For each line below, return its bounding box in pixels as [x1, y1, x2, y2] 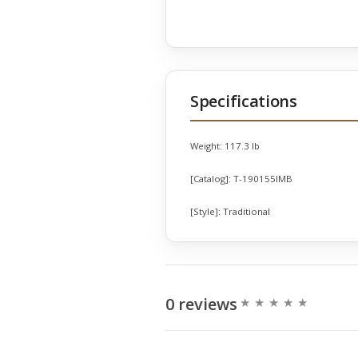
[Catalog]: [190, 173, 231, 185]
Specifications [190, 90, 297, 112]
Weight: [190, 140, 222, 152]
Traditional [223, 205, 270, 217]
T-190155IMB [233, 173, 292, 185]
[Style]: [190, 205, 221, 217]
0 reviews [165, 292, 237, 315]
